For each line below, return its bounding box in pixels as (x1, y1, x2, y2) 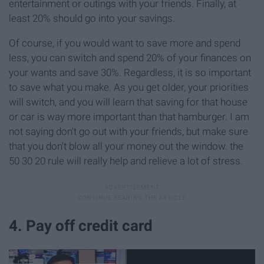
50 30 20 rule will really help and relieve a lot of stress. (9, 155, 243, 167)
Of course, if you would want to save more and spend (9, 37, 240, 49)
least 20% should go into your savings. (9, 12, 175, 25)
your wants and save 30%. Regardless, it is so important (9, 67, 251, 79)
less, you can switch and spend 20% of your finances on (9, 52, 251, 64)
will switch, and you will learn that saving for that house (9, 96, 247, 108)
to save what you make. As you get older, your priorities (9, 81, 249, 94)
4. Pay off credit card (9, 217, 153, 235)
